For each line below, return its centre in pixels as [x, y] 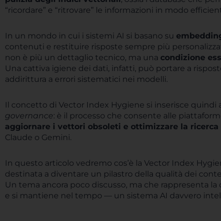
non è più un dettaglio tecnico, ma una [83, 57]
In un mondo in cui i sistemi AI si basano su [91, 36]
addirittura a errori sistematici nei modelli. [86, 79]
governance [29, 116]
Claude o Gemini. [38, 137]
